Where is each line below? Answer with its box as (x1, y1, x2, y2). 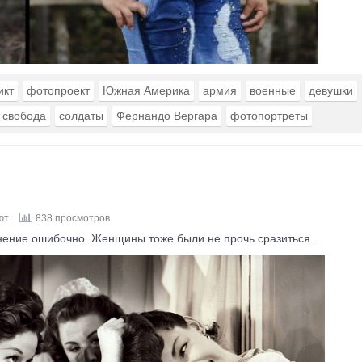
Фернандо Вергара (116, 109, 217, 122)
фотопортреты (230, 109, 308, 122)
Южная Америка (103, 84, 190, 97)
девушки (309, 84, 353, 97)
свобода (2, 109, 46, 122)
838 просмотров (36, 213, 110, 224)
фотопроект (27, 84, 90, 97)
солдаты (59, 109, 103, 122)
